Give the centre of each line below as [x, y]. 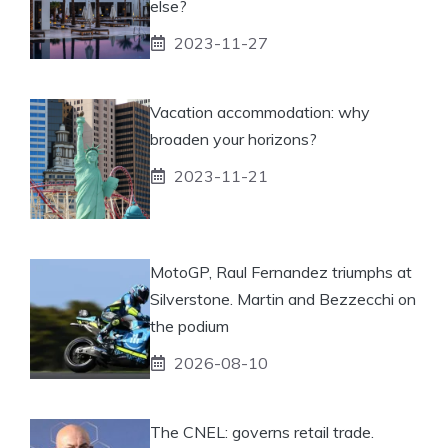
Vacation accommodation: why [260, 111]
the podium [189, 325]
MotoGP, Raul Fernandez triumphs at [281, 271]
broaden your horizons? [233, 138]
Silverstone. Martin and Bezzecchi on [283, 298]
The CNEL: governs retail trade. [262, 431]
